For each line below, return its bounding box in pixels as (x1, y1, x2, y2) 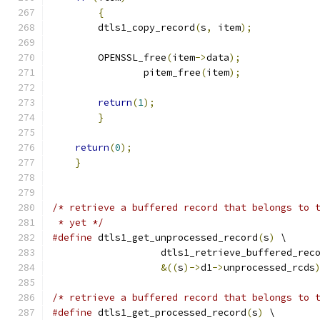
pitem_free (144, 66, 201, 79)
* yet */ (52, 216, 104, 229)
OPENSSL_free (52, 51, 166, 64)
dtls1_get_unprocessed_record (92, 231, 258, 244)
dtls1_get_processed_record (92, 306, 246, 319)
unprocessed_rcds (224, 261, 315, 274)
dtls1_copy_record (52, 21, 195, 34)
